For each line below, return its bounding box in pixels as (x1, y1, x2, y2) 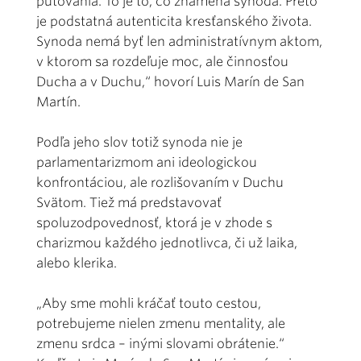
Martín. (36, 94, 81, 110)
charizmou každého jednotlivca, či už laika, (36, 235, 297, 251)
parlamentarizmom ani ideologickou (36, 155, 257, 170)
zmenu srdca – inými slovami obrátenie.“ (36, 336, 284, 351)
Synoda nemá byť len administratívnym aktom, (36, 34, 322, 49)
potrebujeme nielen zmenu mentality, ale (36, 316, 285, 331)
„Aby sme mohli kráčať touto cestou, (36, 296, 261, 311)
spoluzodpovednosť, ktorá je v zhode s (36, 215, 272, 230)
